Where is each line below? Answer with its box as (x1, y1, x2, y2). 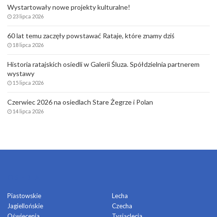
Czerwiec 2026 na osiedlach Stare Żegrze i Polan (7, 97, 153, 106)
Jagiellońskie (7, 201, 43, 210)
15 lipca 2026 (13, 79, 44, 86)
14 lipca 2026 (13, 108, 44, 114)
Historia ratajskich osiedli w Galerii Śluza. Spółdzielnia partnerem (7, 60, 200, 68)
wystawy (7, 69, 34, 77)
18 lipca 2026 (13, 41, 44, 48)
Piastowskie (7, 191, 41, 200)
